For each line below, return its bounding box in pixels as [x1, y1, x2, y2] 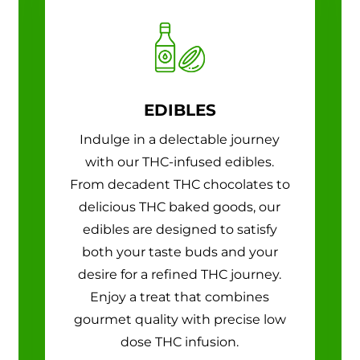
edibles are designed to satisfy [82, 221, 277, 237]
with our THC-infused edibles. [85, 153, 275, 170]
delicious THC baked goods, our [79, 198, 281, 215]
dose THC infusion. [121, 333, 239, 350]
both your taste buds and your [81, 243, 278, 260]
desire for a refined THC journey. [78, 266, 282, 282]
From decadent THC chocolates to [69, 176, 290, 192]
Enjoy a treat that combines [90, 288, 270, 305]
